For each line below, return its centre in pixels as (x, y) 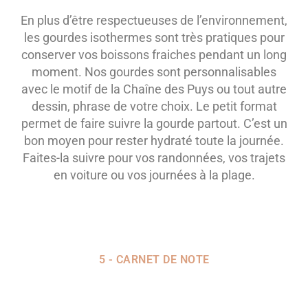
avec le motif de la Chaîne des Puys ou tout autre (154, 89)
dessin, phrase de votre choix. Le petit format (154, 107)
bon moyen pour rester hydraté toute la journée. (154, 141)
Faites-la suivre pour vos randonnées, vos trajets (154, 158)
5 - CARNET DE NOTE (154, 260)
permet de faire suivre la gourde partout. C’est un (154, 124)
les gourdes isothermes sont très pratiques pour (154, 38)
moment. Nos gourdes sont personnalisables (154, 72)
